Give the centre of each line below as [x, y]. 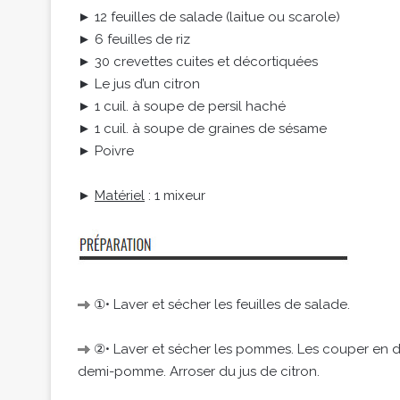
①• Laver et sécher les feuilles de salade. [220, 304]
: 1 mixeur [175, 196]
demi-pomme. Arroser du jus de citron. [199, 371]
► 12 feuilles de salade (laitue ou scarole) [209, 17]
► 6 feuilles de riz [134, 39]
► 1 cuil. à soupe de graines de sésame [202, 129]
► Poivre [106, 151]
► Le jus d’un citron [139, 84]
